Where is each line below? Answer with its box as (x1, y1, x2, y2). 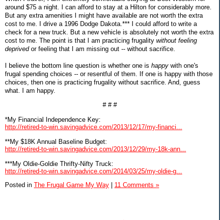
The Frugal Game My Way (34, 181, 109, 189)
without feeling (156, 36, 197, 44)
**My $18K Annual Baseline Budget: (5, 137, 107, 145)
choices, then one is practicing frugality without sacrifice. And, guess (5, 78, 200, 86)
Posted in (5, 181, 34, 189)
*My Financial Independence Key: (5, 115, 101, 123)
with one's (168, 61, 198, 69)
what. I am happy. (5, 86, 55, 94)
